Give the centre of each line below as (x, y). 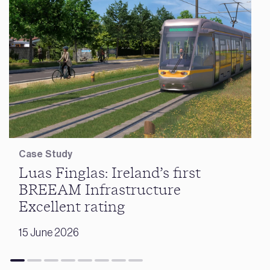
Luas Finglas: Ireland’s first (110, 174)
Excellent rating (72, 208)
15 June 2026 (49, 233)
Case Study (46, 154)
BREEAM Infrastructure (100, 191)
